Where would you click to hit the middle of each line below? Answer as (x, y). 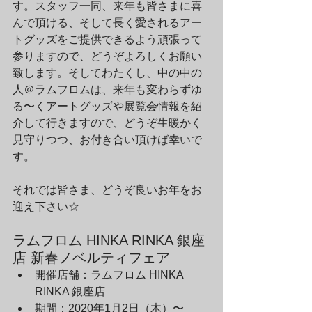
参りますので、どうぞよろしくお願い (107, 56)
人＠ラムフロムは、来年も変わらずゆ (107, 89)
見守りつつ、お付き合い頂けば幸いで (107, 140)
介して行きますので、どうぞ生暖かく (107, 123)
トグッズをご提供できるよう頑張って (107, 39)
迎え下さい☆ (46, 206)
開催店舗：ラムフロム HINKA (110, 275)
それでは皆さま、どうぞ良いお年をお (107, 190)
